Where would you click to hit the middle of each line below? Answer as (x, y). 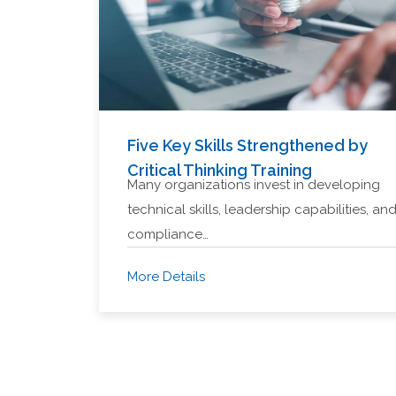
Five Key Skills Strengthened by (247, 145)
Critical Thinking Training (220, 170)
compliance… (168, 234)
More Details (166, 277)
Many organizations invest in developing (254, 185)
